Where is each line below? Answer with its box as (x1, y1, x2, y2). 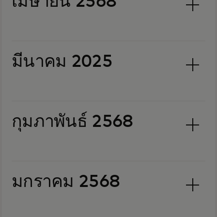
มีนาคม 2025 (12, 53, 112, 71)
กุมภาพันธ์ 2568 (12, 113, 133, 131)
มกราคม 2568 (12, 173, 120, 191)
